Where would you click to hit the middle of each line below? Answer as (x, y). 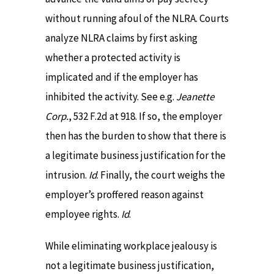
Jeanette (195, 96)
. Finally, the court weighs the (161, 175)
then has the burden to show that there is (136, 135)
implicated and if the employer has (122, 77)
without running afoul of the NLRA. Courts (137, 18)
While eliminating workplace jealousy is (131, 246)
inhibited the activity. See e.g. (111, 96)
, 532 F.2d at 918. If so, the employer (145, 116)
